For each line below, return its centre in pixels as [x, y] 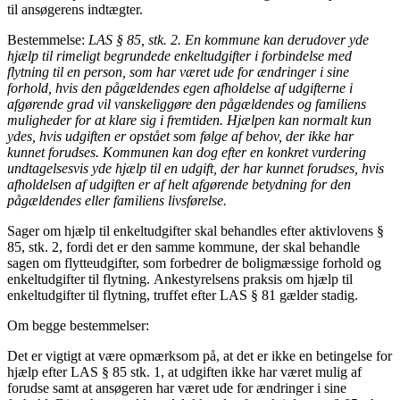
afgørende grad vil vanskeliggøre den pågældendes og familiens [187, 104]
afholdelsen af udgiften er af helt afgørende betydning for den [179, 185]
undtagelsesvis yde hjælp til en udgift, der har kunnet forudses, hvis [196, 169]
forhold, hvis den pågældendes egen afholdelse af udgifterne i [180, 88]
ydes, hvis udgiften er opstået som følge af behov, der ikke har [180, 137]
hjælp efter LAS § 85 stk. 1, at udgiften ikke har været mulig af [184, 372]
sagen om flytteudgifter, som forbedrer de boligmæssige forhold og [194, 263]
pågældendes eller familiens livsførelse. [117, 201]
